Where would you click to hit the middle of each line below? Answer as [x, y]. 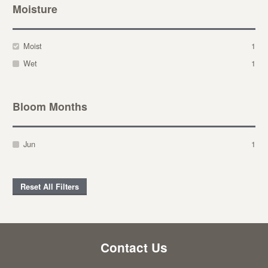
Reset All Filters [49, 187]
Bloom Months [50, 106]
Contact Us [134, 248]
